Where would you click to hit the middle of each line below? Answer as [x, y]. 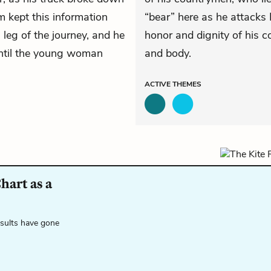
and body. [168, 53]
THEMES [187, 84]
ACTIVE [158, 84]
